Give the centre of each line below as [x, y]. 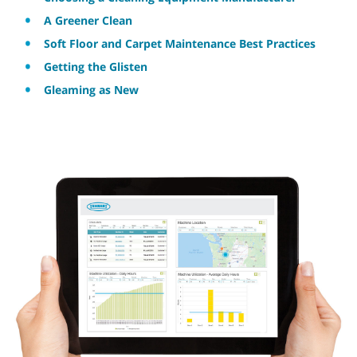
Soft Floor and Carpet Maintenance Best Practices [180, 43]
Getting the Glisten [96, 67]
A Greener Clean [88, 20]
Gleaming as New [91, 90]
